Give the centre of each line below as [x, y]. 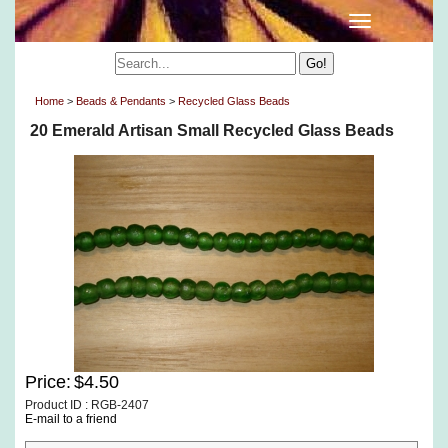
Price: [48, 382]
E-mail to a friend [71, 419]
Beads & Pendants [121, 101]
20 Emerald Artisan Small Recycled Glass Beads [212, 130]
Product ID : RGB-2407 [87, 405]
